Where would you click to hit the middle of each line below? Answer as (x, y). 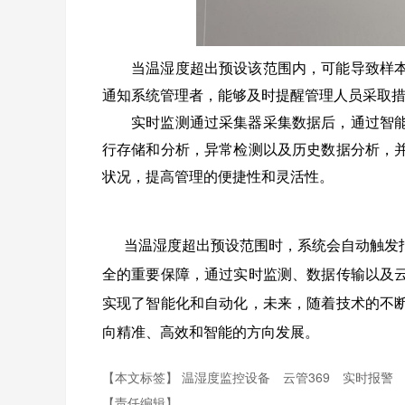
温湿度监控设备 (228, 377)
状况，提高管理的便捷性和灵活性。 (218, 176)
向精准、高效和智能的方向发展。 (211, 332)
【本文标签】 (142, 377)
